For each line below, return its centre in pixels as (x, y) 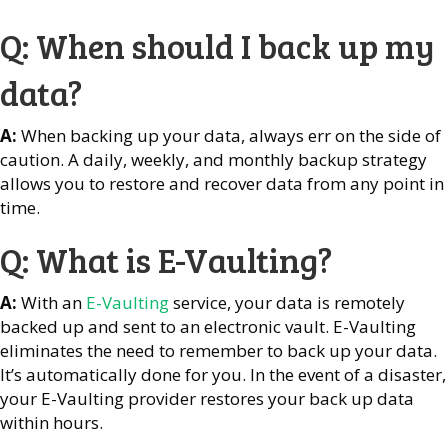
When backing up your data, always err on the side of (229, 135)
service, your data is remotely (287, 302)
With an (51, 302)
